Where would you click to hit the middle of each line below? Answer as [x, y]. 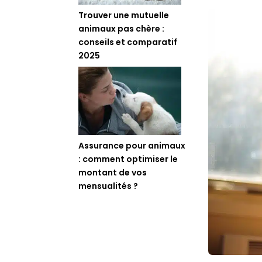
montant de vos [113, 173]
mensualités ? [108, 186]
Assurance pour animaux [132, 146]
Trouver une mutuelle [124, 15]
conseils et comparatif [128, 42]
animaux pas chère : [122, 29]
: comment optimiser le [128, 159]
